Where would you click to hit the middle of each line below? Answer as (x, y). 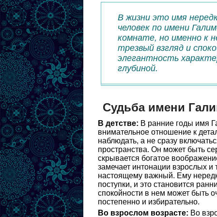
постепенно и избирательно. (149, 202)
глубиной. (138, 68)
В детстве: (118, 123)
